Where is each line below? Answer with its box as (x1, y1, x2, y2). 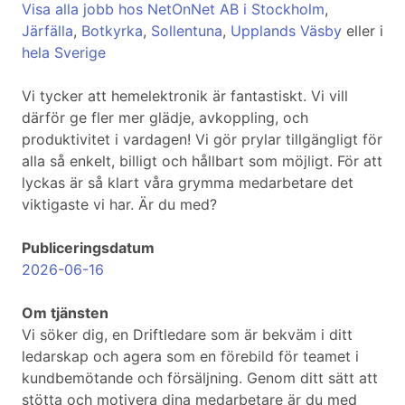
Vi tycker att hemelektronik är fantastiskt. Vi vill (22, 87, 348, 106)
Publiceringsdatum (22, 239, 155, 258)
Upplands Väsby (231, 22, 342, 41)
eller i (342, 22, 383, 41)
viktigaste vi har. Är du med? (22, 195, 217, 214)
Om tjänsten (22, 304, 108, 323)
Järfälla (22, 22, 73, 41)
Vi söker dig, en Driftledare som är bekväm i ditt (22, 325, 353, 344)
